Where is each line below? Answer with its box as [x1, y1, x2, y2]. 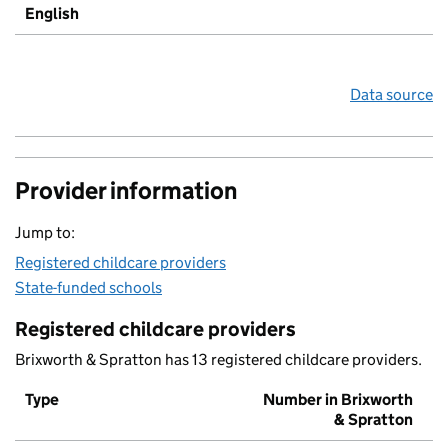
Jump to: [15, 223, 75, 243]
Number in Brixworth [263, 390, 413, 410]
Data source [350, 85, 433, 105]
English [25, 4, 79, 24]
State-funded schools [15, 278, 162, 298]
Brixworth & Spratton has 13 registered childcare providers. [15, 350, 422, 370]
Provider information [15, 176, 237, 206]
